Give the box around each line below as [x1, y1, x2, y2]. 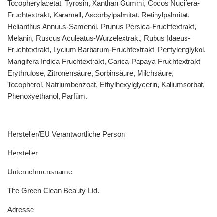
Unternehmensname [7, 168, 72, 176]
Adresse [7, 205, 34, 214]
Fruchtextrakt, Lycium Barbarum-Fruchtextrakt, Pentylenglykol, [7, 46, 206, 54]
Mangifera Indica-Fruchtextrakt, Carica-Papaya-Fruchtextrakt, [7, 57, 202, 66]
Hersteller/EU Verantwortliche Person [7, 130, 125, 139]
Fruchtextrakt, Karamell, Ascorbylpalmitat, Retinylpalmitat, [7, 11, 190, 19]
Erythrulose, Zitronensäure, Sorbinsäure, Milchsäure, [7, 69, 174, 77]
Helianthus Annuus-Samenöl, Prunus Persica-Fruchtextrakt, [7, 22, 196, 31]
